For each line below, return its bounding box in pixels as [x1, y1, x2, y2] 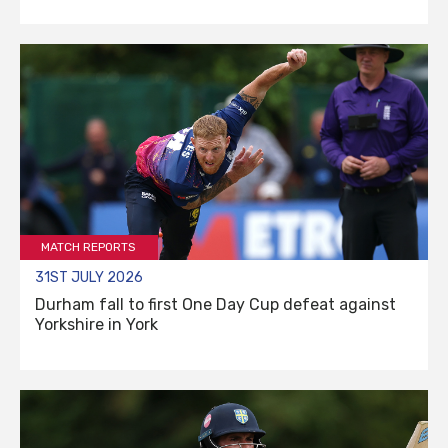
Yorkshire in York [35, 315, 158, 335]
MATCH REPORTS [41, 240, 137, 255]
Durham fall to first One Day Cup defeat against [35, 295, 396, 315]
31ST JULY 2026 [35, 269, 143, 287]
